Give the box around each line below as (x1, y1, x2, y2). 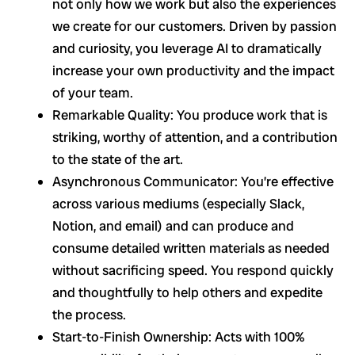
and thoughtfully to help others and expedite (52, 283, 323, 301)
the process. (52, 305, 126, 323)
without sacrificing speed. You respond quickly (52, 261, 334, 279)
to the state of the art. (52, 150, 183, 168)
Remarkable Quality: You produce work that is (52, 105, 327, 124)
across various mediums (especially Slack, (52, 194, 304, 212)
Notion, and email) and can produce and (52, 216, 294, 235)
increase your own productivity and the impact (52, 61, 334, 79)
